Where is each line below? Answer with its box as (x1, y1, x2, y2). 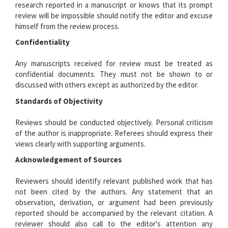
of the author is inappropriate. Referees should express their (15, 128, 213, 138)
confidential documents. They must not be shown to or (15, 69, 213, 79)
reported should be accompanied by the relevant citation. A (15, 208, 213, 218)
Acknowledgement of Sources (15, 155, 122, 164)
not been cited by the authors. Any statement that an (15, 187, 213, 196)
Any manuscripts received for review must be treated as (15, 59, 213, 68)
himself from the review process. (15, 21, 120, 31)
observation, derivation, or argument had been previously (15, 197, 213, 207)
